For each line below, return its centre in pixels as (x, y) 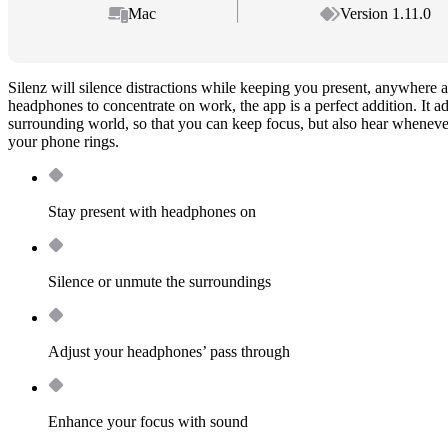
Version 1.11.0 (385, 14)
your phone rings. (63, 142)
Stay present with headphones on (152, 212)
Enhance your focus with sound (148, 422)
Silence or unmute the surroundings (159, 282)
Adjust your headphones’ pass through (169, 352)
